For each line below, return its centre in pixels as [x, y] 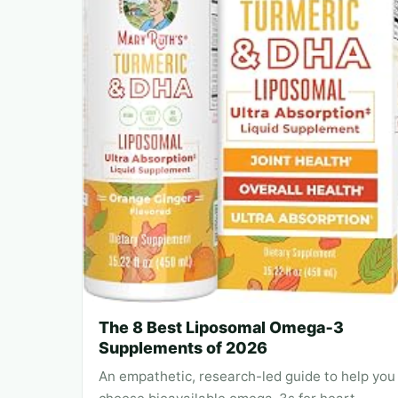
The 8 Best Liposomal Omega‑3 [221, 327]
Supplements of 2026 [183, 347]
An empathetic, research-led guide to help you [247, 376]
